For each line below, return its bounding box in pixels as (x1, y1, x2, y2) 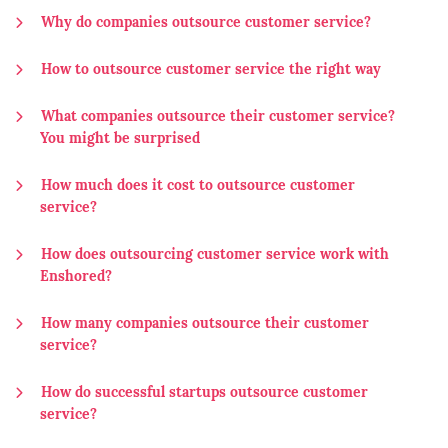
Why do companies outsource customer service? (41, 16, 371, 31)
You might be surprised (40, 132, 200, 147)
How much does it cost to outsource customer (41, 179, 355, 194)
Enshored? (40, 270, 112, 285)
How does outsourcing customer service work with (41, 248, 389, 263)
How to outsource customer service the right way (41, 63, 381, 78)
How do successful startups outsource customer (41, 386, 368, 401)
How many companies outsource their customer (41, 317, 369, 332)
